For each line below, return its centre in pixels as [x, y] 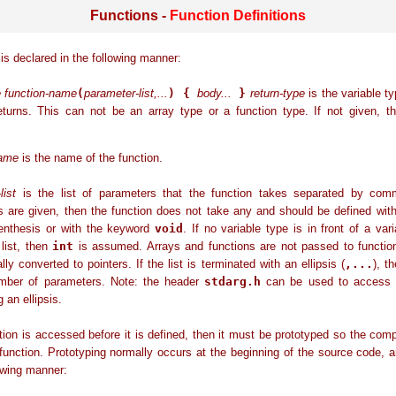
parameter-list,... [126, 93]
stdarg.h [233, 282]
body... [215, 93]
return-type [277, 93]
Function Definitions [238, 15]
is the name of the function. [91, 158]
